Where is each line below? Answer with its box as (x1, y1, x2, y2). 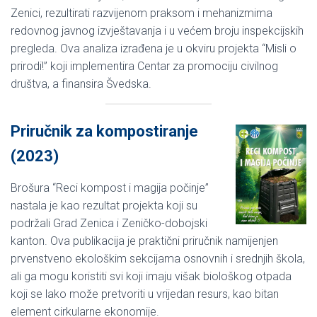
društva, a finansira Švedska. (11, 76, 151, 91)
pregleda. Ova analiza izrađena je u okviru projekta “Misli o (11, 41, 296, 55)
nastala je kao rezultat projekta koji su (11, 198, 197, 212)
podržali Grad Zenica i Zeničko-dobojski (11, 216, 207, 230)
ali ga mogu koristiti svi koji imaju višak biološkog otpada (11, 269, 292, 283)
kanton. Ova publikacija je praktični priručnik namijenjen (11, 234, 278, 248)
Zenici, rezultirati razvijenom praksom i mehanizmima (11, 6, 272, 20)
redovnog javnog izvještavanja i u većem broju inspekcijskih (11, 23, 304, 38)
